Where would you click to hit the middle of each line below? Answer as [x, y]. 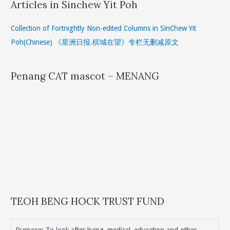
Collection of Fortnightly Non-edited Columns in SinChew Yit [104, 28]
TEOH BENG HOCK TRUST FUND [88, 202]
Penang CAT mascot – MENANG [85, 76]
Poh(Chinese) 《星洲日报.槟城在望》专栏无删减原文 [95, 42]
